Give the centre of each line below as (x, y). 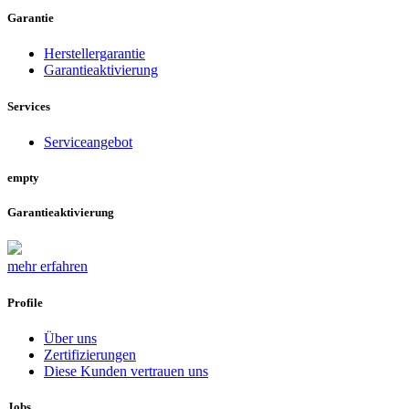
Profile (25, 302)
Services (29, 106)
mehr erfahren (47, 267)
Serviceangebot (88, 142)
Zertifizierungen (90, 354)
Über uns (70, 338)
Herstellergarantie (94, 54)
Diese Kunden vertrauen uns (126, 371)
